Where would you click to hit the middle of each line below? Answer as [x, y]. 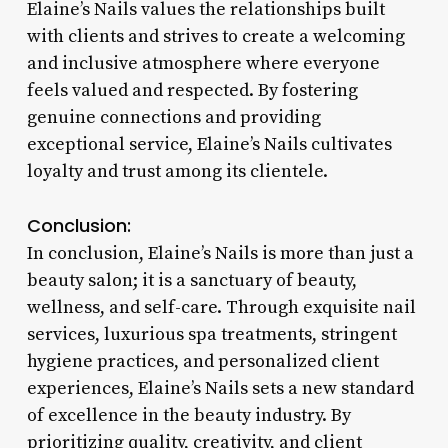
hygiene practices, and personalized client [202, 361]
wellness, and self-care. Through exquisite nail [221, 307]
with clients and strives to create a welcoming [215, 36]
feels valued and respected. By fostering [192, 90]
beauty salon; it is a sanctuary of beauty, [191, 280]
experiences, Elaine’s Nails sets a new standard [220, 388]
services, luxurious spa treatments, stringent [211, 334]
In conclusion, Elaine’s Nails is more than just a [220, 253]
